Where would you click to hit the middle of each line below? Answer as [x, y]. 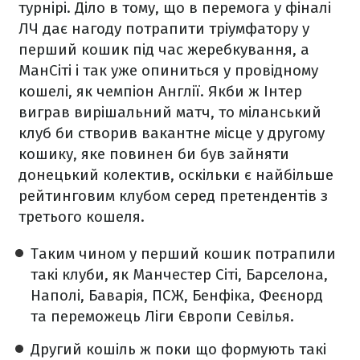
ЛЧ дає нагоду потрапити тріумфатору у [164, 29]
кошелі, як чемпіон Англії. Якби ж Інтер [160, 91]
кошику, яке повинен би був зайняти [154, 154]
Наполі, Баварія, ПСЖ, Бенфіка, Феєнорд [177, 295]
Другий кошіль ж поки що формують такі [178, 349]
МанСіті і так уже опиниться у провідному [168, 70]
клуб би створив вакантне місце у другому [172, 133]
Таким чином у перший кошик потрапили [183, 254]
